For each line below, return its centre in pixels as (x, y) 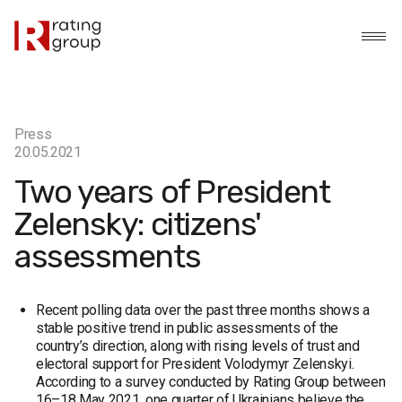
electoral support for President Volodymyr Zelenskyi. (195, 364)
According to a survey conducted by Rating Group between (211, 382)
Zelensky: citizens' (138, 224)
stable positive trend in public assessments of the (187, 328)
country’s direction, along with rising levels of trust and (198, 346)
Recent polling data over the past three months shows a (203, 310)
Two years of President (172, 192)
